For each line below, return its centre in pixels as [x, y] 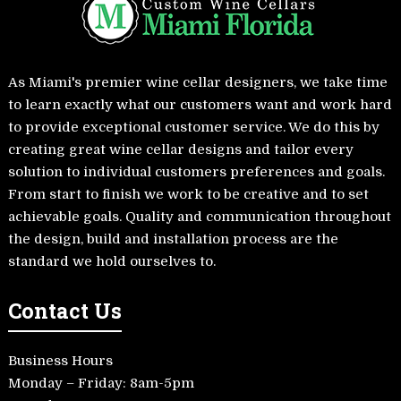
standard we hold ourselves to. [111, 261]
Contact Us [64, 310]
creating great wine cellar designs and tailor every [180, 149]
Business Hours [60, 361]
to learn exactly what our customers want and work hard [200, 104]
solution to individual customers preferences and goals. [196, 171]
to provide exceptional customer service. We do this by [193, 127]
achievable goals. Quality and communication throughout [199, 216]
